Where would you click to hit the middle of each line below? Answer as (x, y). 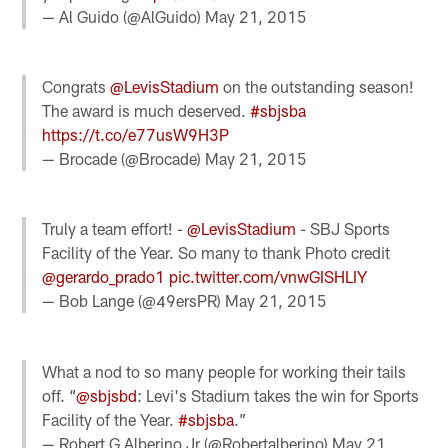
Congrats (76, 87)
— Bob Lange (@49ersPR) (134, 301)
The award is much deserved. (146, 111)
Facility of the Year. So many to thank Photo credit (216, 253)
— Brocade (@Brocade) (124, 159)
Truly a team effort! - (115, 229)
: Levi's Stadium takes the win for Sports (278, 395)
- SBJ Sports (343, 229)
